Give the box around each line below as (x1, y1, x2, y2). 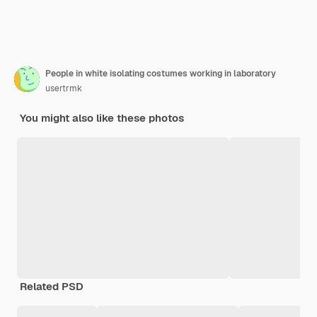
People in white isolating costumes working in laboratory (45, 67, 276, 79)
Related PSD (20, 279, 83, 293)
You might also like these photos (20, 110, 184, 125)
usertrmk (45, 82, 82, 94)
